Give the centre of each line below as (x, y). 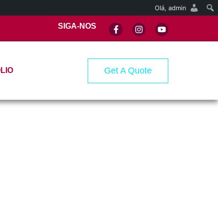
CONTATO (52, 71)
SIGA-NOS (77, 26)
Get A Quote (128, 71)
